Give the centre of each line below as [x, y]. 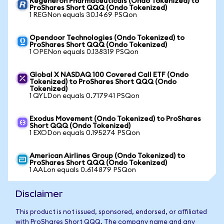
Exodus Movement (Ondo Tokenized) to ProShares [115, 119]
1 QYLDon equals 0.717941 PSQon [84, 96]
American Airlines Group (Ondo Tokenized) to [107, 156]
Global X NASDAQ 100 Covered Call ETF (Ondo [109, 75]
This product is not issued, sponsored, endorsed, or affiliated [111, 212]
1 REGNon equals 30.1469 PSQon [83, 15]
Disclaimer [39, 194]
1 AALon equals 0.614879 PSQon [83, 170]
